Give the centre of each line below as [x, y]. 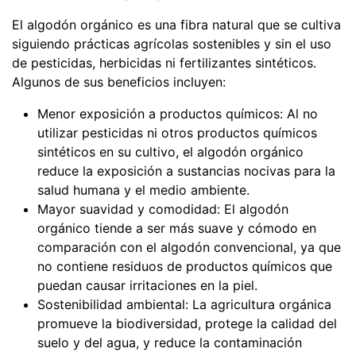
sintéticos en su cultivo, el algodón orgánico [170, 152]
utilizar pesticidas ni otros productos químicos [177, 133]
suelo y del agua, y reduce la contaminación [170, 342]
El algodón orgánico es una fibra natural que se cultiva [176, 25]
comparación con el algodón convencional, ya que [189, 247]
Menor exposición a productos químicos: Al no [178, 114]
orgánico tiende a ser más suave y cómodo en [177, 228]
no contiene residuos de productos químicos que [185, 266]
